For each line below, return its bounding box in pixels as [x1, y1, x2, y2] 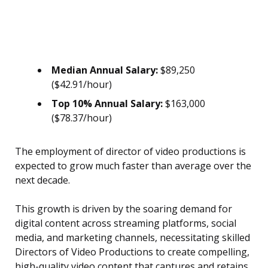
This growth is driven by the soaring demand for [15, 202, 232, 216]
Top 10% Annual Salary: [51, 97, 163, 111]
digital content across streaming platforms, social [15, 217, 236, 230]
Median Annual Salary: [51, 63, 158, 77]
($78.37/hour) [51, 111, 112, 125]
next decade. [15, 173, 70, 187]
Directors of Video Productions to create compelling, [15, 245, 249, 259]
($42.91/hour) [51, 78, 112, 92]
